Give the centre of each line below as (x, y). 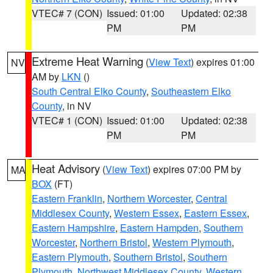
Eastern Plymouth (70, 257)
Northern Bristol (114, 242)
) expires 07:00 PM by (194, 169)
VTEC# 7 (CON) (67, 13)
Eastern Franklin (67, 198)
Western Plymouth (192, 242)
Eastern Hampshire (73, 228)
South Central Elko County (89, 91)
